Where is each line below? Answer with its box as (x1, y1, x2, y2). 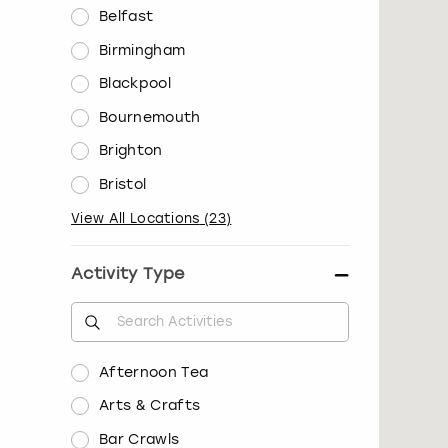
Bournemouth (99, 108, 201, 126)
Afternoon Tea (99, 363, 209, 381)
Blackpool (99, 75, 171, 93)
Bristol (99, 175, 147, 193)
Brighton (99, 142, 163, 160)
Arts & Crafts (99, 397, 201, 415)
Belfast (99, 7, 154, 25)
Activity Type (71, 263, 185, 283)
